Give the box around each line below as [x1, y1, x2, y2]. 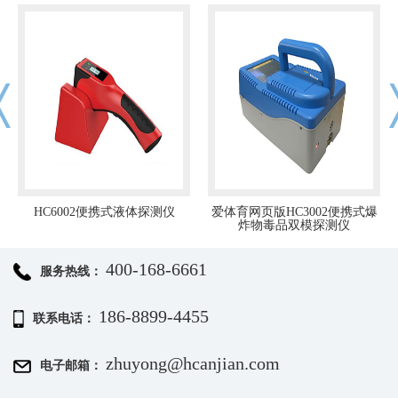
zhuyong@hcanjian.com [106, 354, 280, 374]
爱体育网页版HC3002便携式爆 [211, 204, 378, 219]
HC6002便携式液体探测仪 [33, 204, 175, 219]
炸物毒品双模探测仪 [238, 218, 350, 232]
